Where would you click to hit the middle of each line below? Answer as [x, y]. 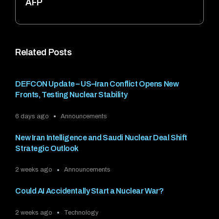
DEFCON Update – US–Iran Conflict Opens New [97, 84]
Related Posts [44, 53]
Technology [82, 212]
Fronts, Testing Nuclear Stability [71, 95]
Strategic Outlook [47, 148]
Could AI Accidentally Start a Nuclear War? [89, 191]
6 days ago [32, 116]
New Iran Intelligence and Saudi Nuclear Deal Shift [101, 137]
